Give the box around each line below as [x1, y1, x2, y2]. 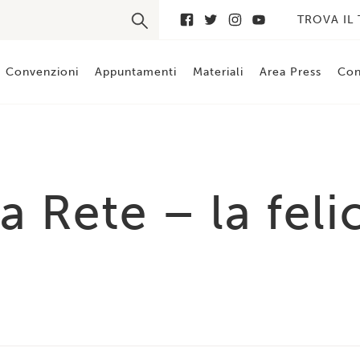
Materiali [193, 65, 244, 79]
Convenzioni [6, 65, 80, 79]
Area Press [260, 65, 322, 79]
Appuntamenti [95, 65, 178, 79]
